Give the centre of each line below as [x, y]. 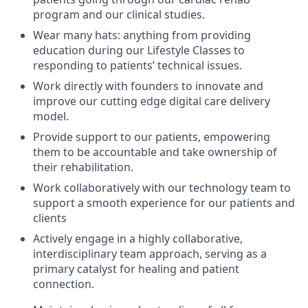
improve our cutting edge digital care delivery [152, 101]
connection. [64, 284]
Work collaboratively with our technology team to [162, 187]
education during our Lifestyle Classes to [139, 50]
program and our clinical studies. [119, 14]
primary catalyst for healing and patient [136, 268]
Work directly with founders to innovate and [148, 86]
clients [50, 218]
